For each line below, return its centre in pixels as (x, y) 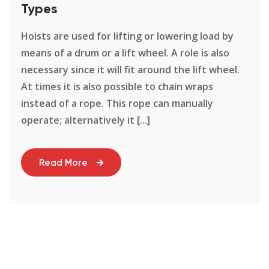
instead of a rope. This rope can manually (117, 104)
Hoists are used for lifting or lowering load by (127, 36)
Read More (63, 163)
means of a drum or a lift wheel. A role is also (125, 53)
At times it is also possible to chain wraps (117, 87)
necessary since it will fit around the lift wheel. (130, 70)
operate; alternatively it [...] (86, 120)
